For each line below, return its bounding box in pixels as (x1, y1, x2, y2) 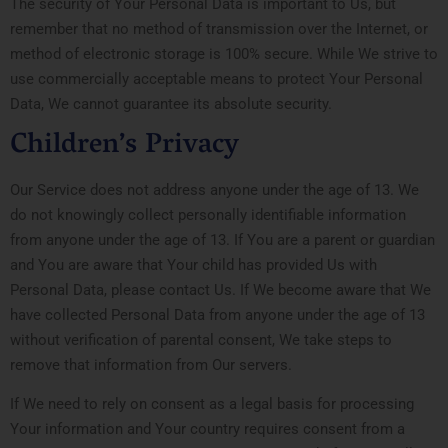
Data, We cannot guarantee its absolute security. (10, 95, 332, 114)
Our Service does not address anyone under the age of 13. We (10, 180, 419, 199)
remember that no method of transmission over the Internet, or (10, 20, 428, 39)
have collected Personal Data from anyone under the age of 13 (10, 305, 425, 324)
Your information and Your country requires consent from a (10, 420, 405, 439)
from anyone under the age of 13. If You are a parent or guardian (10, 230, 435, 249)
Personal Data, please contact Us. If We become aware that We (10, 280, 431, 299)
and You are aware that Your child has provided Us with (10, 255, 377, 274)
